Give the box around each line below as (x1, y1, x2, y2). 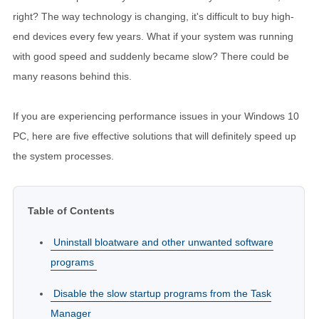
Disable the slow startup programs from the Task (53, 288, 271, 299)
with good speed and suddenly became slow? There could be (13, 51, 289, 62)
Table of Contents (28, 205, 115, 216)
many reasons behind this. (13, 70, 132, 82)
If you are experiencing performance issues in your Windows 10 (13, 110, 299, 122)
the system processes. (13, 150, 114, 162)
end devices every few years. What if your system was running (13, 31, 293, 42)
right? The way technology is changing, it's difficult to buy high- (13, 11, 294, 22)
